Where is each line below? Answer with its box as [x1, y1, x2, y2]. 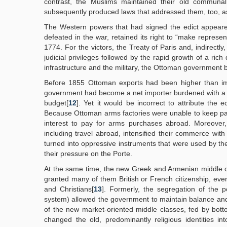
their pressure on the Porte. [44, 149, 132, 158]
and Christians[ [44, 185, 94, 193]
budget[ [44, 99, 68, 107]
